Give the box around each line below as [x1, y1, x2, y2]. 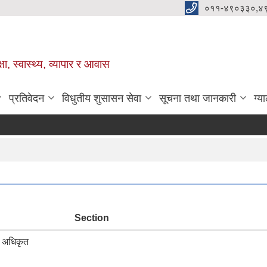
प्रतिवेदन [9, 92, 44, 105]
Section [74, 213, 109, 223]
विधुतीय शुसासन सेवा [62, 92, 141, 105]
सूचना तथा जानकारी [159, 92, 236, 105]
